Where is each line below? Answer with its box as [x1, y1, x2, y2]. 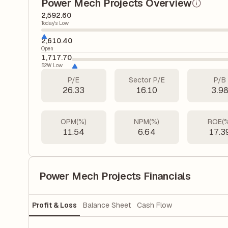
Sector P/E [128, 75, 165, 84]
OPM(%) [61, 117, 87, 126]
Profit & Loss [32, 201, 77, 210]
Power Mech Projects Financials [39, 169, 191, 183]
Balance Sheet [83, 201, 131, 210]
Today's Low [41, 20, 69, 26]
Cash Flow [137, 201, 172, 210]
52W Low [41, 62, 63, 69]
